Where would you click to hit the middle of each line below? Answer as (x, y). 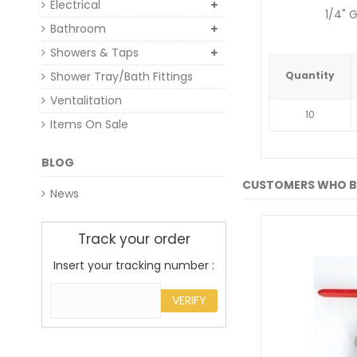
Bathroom (78, 29)
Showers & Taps (94, 53)
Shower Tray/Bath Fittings (122, 76)
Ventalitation (86, 100)
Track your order (134, 239)
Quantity (310, 76)
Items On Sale (89, 124)
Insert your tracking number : (134, 265)
